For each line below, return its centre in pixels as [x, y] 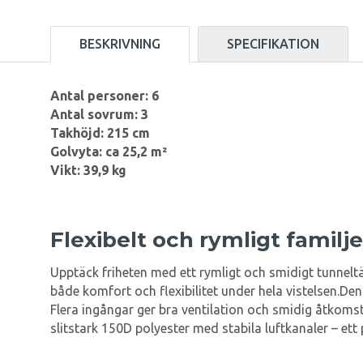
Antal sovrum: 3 [99, 115]
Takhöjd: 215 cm [100, 133]
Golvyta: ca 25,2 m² [109, 152]
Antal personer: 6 [105, 96]
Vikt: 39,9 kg [88, 171]
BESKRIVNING [120, 44]
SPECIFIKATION [273, 44]
